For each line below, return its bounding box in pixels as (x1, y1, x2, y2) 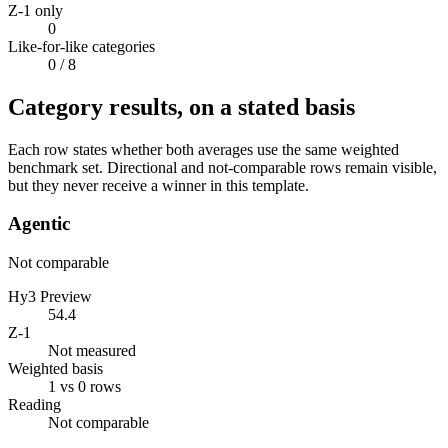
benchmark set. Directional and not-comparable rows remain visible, (8, 158, 437, 176)
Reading (8, 395, 61, 413)
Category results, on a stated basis (8, 93, 355, 120)
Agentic (8, 213, 70, 235)
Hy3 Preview (8, 287, 92, 305)
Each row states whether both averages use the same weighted (8, 140, 399, 158)
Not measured (48, 341, 136, 359)
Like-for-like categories (8, 37, 155, 55)
